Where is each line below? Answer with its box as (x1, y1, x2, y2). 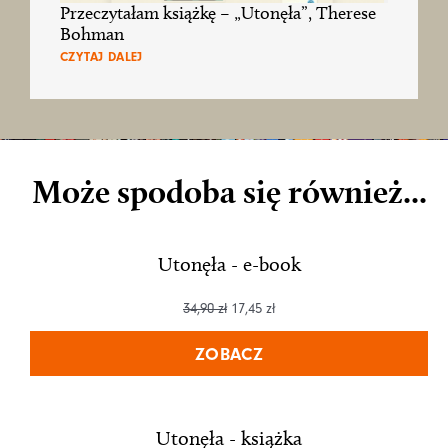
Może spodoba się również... (31, 171, 427, 212)
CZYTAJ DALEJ (60, 49, 143, 65)
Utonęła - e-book (157, 252, 301, 277)
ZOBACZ (194, 344, 264, 366)
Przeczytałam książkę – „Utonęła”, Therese (60, 2, 376, 25)
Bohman (60, 23, 124, 46)
